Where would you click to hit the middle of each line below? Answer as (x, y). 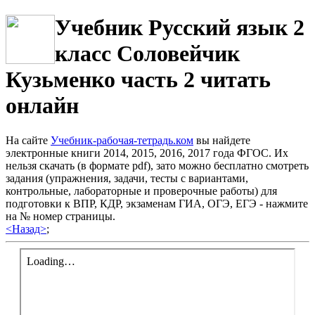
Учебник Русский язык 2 (180, 28)
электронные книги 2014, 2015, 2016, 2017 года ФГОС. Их (147, 153)
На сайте (28, 140)
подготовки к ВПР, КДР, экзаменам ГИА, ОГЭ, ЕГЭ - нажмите (157, 203)
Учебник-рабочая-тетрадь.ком (122, 140)
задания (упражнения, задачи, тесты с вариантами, (127, 178)
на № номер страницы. (60, 216)
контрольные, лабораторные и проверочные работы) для (141, 191)
